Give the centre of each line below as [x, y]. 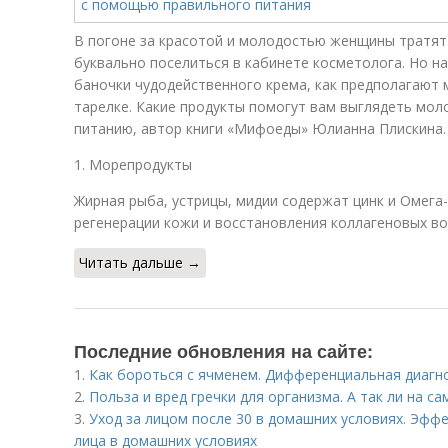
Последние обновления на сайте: [223, 351]
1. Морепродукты [133, 164]
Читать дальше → [140, 262]
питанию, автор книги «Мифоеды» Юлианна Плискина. [260, 128]
